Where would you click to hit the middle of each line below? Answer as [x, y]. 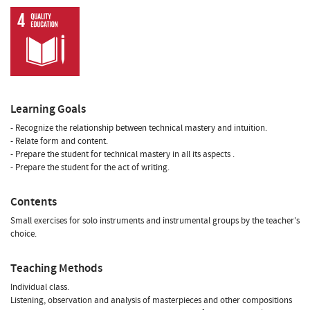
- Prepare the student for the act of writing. [90, 167]
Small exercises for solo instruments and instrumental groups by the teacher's [155, 220]
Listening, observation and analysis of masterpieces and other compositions [151, 300]
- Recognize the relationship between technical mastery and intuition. [139, 128]
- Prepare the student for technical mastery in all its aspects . [122, 154]
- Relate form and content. [59, 141]
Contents [34, 201]
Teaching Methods [56, 268]
